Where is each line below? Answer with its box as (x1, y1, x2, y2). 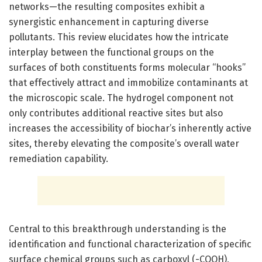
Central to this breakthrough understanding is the (9, 223, 226, 235)
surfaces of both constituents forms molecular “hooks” (9, 61, 246, 73)
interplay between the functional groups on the (9, 46, 214, 58)
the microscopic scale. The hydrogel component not (9, 92, 233, 104)
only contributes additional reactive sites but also (9, 107, 223, 119)
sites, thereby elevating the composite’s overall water (9, 137, 239, 149)
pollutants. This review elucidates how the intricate (9, 31, 229, 43)
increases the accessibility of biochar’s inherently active (9, 122, 251, 134)
